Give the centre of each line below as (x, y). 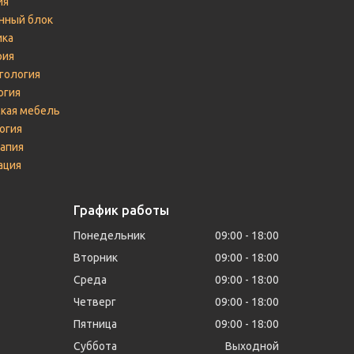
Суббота (96, 346)
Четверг (95, 302)
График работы (122, 210)
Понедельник (110, 235)
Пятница (96, 324)
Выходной (252, 346)
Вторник (96, 258)
